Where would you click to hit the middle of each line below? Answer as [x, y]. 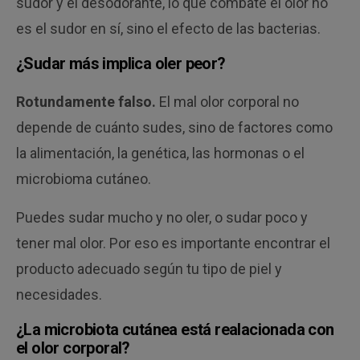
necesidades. [59, 295]
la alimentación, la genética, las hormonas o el [161, 153]
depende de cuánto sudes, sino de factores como [175, 128]
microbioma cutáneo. [84, 179]
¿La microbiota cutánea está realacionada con [175, 330]
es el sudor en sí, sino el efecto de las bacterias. [169, 29]
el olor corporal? [73, 348]
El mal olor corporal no [228, 102]
